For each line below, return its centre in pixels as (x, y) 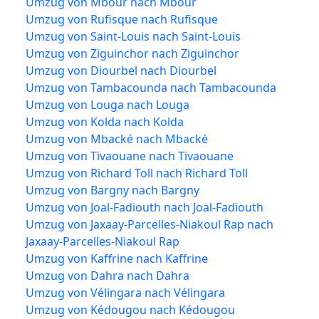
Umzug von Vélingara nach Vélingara (125, 292)
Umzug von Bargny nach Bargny (113, 190)
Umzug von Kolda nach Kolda (105, 121)
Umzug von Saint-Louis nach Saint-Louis (133, 36)
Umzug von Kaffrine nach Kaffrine (117, 258)
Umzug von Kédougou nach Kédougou (130, 309)
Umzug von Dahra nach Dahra (108, 275)
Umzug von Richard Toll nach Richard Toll (137, 173)
